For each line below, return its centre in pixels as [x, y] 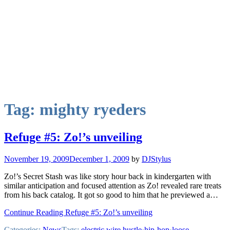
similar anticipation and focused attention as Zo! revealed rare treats [113, 185]
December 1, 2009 [99, 159]
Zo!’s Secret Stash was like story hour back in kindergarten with [108, 176]
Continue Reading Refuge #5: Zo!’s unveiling [78, 212]
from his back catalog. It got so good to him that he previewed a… [111, 195]
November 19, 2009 [37, 159]
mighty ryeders [93, 110]
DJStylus [156, 159]
